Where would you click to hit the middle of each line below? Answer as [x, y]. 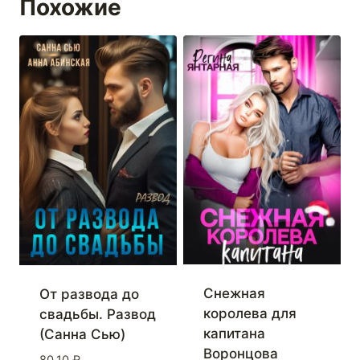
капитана [234, 334]
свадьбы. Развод [97, 315]
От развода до [89, 295]
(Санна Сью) [82, 335]
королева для [250, 314]
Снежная [234, 294]
